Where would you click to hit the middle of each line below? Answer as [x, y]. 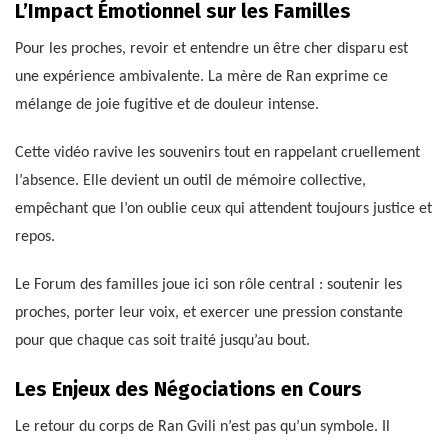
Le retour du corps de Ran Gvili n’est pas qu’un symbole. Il [202, 427]
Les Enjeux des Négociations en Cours [188, 389]
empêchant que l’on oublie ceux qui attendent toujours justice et [223, 209]
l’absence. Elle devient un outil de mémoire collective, [190, 181]
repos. [35, 237]
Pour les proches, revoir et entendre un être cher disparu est [211, 49]
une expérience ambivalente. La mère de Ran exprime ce [201, 77]
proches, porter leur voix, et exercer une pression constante [209, 313]
